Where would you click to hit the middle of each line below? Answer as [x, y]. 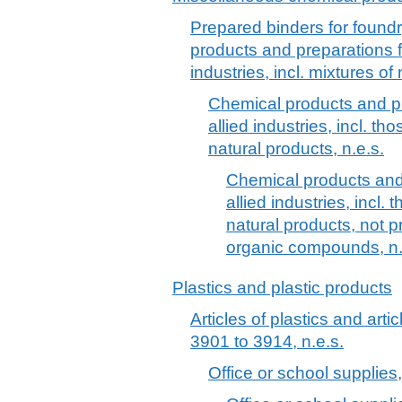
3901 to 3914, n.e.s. [267, 341]
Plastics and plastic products [282, 287]
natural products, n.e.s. [296, 148]
